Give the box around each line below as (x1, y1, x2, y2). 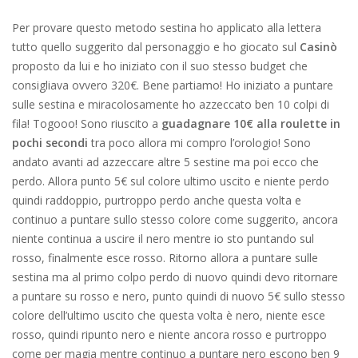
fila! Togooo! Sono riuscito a (12, 116, 161, 131)
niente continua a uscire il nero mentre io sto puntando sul (12, 231, 314, 246)
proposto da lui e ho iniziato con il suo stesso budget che (12, 58, 308, 74)
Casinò (300, 39, 337, 54)
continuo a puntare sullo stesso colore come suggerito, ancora (12, 212, 338, 227)
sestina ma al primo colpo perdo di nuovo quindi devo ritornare (12, 269, 338, 284)
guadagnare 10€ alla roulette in (161, 116, 340, 131)
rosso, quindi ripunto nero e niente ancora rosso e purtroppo (12, 327, 327, 342)
